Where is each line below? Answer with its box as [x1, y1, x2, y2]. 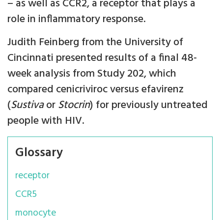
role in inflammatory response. [7, 11, 146, 28]
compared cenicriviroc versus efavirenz [7, 81, 184, 99]
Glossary [15, 143, 63, 164]
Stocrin [58, 97, 90, 114]
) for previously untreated [90, 97, 208, 114]
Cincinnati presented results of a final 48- [7, 50, 197, 67]
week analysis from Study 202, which [7, 65, 176, 83]
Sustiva [11, 97, 44, 114]
